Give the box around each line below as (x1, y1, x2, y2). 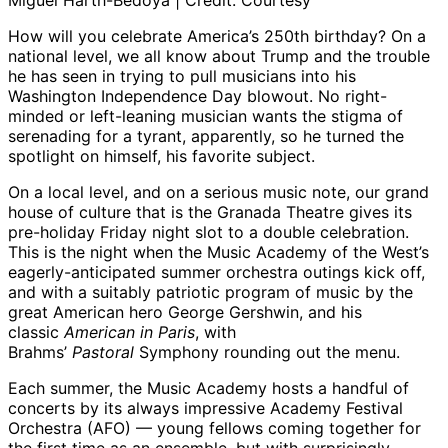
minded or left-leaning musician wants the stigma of (8, 106, 403, 127)
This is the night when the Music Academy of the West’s (8, 242, 429, 263)
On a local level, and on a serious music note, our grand (8, 182, 429, 203)
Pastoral (72, 342, 134, 363)
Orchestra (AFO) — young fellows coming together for (8, 418, 421, 439)
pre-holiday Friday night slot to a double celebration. (8, 222, 409, 243)
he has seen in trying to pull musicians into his (8, 66, 356, 87)
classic (8, 322, 64, 343)
